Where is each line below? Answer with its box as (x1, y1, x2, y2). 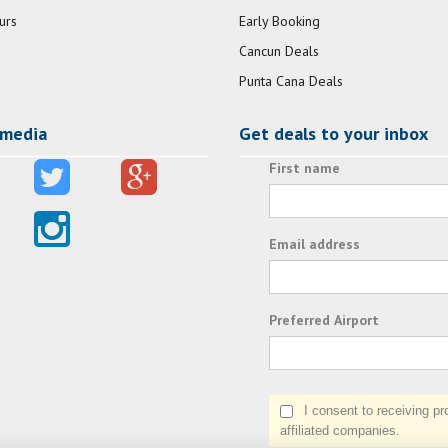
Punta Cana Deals (239, 72, 343, 91)
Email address (269, 235, 360, 254)
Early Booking (239, 12, 320, 31)
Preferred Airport (269, 311, 379, 330)
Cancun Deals (239, 42, 319, 61)
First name (269, 159, 340, 178)
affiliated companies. (280, 423, 400, 439)
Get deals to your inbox (239, 122, 428, 146)
